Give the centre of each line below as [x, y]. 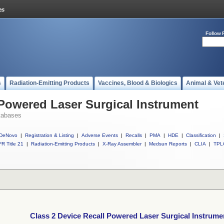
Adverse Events [100, 135]
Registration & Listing [49, 135]
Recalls [134, 135]
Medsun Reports [168, 144]
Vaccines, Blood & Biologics [138, 83]
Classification [201, 135]
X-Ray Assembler [122, 144]
